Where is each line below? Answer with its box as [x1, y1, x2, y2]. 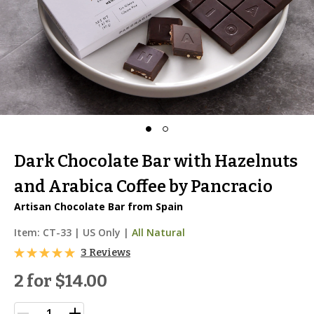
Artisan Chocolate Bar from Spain [14, 200, 183, 213]
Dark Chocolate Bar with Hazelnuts [14, 151, 298, 171]
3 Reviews [81, 247, 130, 259]
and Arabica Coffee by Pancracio [14, 177, 273, 196]
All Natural [132, 226, 185, 239]
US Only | [83, 226, 129, 239]
